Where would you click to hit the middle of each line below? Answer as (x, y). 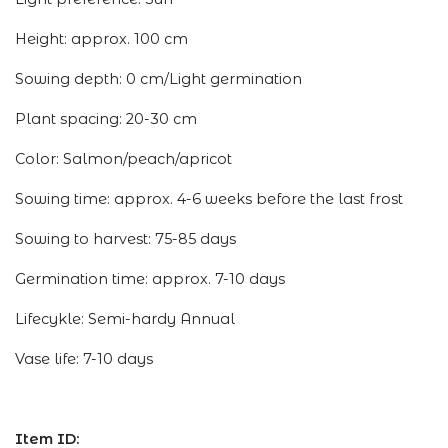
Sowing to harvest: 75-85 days (125, 239)
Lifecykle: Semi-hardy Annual (125, 319)
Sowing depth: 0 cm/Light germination (158, 79)
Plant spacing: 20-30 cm (106, 119)
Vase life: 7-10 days (84, 359)
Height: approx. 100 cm (101, 39)
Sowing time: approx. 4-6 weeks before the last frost (209, 199)
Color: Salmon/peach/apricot (123, 159)
